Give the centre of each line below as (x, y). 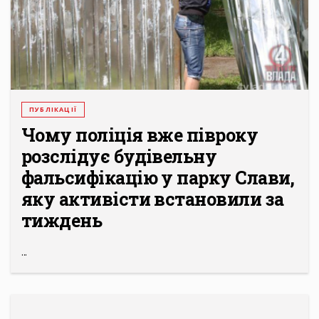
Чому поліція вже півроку (140, 135)
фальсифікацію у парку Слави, (158, 178)
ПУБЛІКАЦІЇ (53, 110)
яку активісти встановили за (153, 199)
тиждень (62, 221)
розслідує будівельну (119, 157)
